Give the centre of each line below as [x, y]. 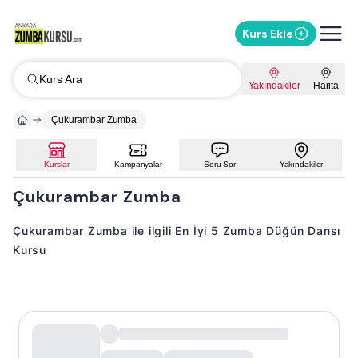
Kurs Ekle [268, 34]
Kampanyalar [138, 164]
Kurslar [57, 164]
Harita [326, 86]
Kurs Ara [61, 79]
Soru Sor [219, 164]
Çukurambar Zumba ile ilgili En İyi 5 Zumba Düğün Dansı [177, 231]
